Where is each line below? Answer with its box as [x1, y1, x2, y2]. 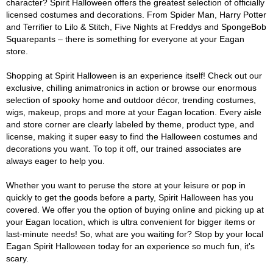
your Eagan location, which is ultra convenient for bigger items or [6, 217, 255, 227]
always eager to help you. [6, 156, 105, 166]
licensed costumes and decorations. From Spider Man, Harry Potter [6, 10, 266, 19]
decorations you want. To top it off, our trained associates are [6, 144, 241, 154]
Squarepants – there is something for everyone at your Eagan [6, 34, 244, 44]
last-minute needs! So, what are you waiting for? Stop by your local [6, 229, 263, 239]
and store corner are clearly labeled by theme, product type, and [6, 119, 254, 129]
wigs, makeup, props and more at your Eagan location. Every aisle [6, 107, 261, 117]
